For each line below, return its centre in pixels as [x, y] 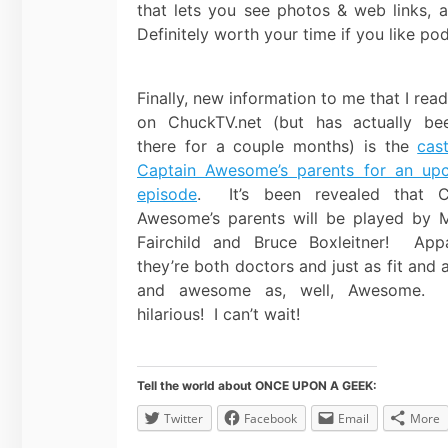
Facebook [270, 418]
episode [167, 193]
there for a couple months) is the [277, 145]
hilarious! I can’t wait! [218, 313]
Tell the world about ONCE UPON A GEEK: [257, 385]
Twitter [183, 418]
